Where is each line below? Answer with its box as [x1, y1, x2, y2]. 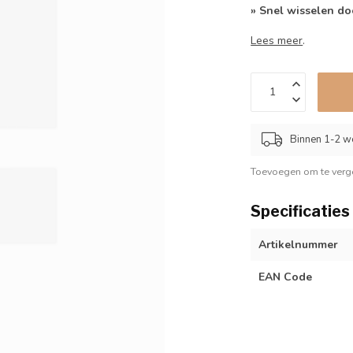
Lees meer [251, 32, 303, 48]
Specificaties [251, 201, 351, 221]
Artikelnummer [258, 236, 339, 252]
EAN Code [258, 269, 313, 284]
